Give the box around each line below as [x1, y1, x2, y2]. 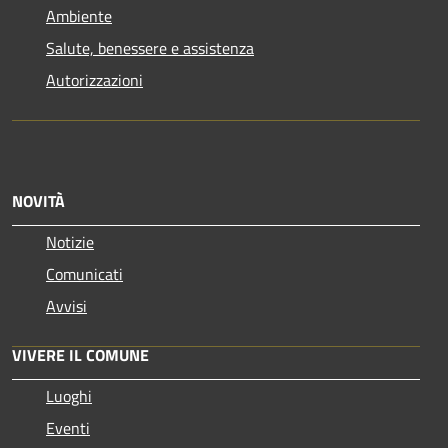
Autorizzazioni [46, 67, 143, 92]
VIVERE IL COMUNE [12, 342, 149, 367]
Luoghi [46, 383, 92, 408]
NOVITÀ [12, 188, 65, 213]
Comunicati [46, 261, 123, 286]
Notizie [46, 229, 94, 254]
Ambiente [46, 3, 112, 28]
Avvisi [46, 293, 87, 318]
